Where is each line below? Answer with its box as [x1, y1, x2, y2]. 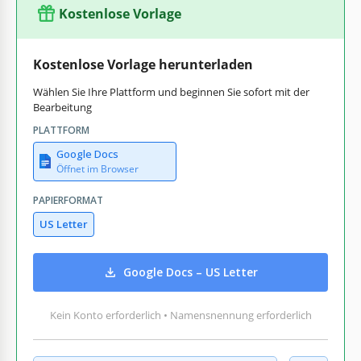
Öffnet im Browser [56, 161, 139, 176]
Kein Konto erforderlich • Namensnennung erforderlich [49, 307, 312, 322]
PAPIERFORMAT [33, 193, 103, 207]
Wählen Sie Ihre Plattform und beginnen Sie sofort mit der [33, 84, 309, 99]
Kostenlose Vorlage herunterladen [33, 55, 253, 73]
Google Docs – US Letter [123, 264, 258, 280]
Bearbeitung [33, 99, 92, 114]
